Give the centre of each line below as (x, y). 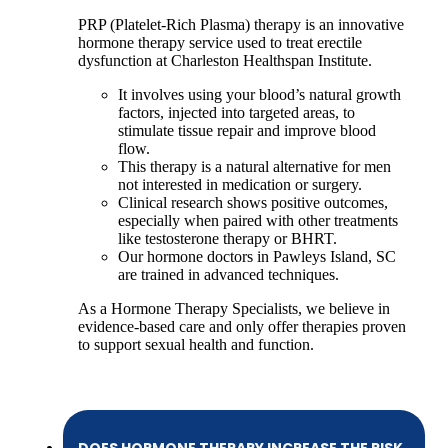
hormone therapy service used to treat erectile (220, 42)
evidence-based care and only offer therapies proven (242, 326)
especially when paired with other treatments (258, 220)
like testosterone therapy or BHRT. (227, 238)
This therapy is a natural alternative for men (254, 166)
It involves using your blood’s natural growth (259, 94)
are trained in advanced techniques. (228, 274)
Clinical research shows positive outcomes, (253, 202)
